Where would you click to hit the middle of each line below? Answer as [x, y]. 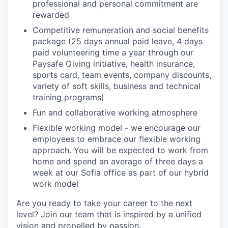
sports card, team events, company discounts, [122, 75]
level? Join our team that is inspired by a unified [109, 214]
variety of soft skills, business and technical [117, 86]
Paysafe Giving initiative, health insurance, [114, 64]
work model [55, 184]
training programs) [68, 97]
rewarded [51, 15]
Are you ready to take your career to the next [104, 203]
